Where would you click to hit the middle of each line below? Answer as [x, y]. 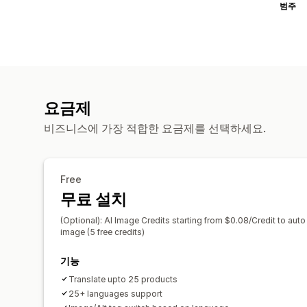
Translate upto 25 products [123, 279]
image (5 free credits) [102, 232]
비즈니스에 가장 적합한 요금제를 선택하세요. [155, 128]
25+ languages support [115, 293]
